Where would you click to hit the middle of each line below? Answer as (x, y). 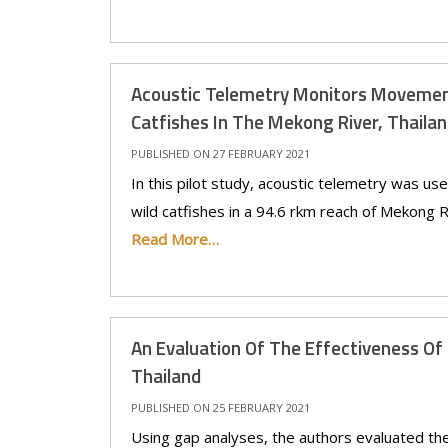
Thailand (165, 375)
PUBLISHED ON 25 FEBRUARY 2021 (220, 407)
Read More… (174, 239)
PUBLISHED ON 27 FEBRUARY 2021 (220, 153)
